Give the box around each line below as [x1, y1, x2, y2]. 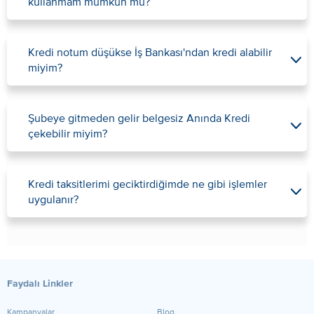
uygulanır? [28, 193, 78, 205]
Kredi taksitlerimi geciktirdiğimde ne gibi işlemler [28, 177, 267, 190]
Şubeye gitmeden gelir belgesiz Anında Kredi [28, 111, 250, 124]
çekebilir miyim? [28, 127, 107, 139]
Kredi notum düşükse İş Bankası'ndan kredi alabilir [28, 46, 272, 58]
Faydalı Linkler [7, 279, 73, 289]
